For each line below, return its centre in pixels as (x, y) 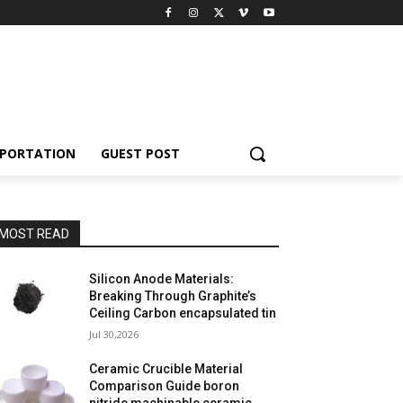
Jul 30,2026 (114, 334)
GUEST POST (140, 153)
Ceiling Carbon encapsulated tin (183, 313)
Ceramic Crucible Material (166, 369)
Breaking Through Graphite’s (173, 296)
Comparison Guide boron (165, 386)
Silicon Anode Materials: (162, 279)
